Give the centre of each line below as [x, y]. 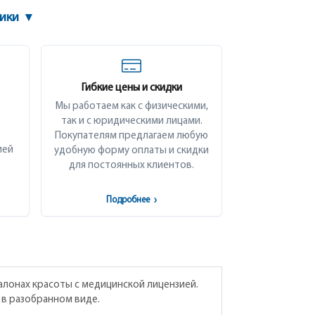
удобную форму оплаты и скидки [131, 151]
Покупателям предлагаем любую [131, 136]
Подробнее [129, 200]
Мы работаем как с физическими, [131, 107]
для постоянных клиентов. [131, 166]
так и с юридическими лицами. [131, 121]
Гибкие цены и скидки [131, 88]
